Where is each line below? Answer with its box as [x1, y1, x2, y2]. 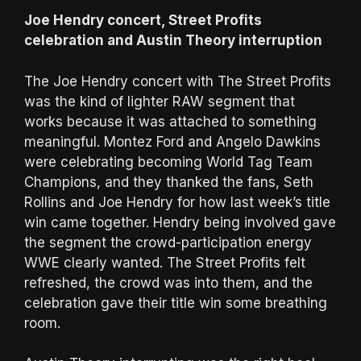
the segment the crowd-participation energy [24, 234, 312, 251]
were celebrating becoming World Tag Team [24, 153, 313, 170]
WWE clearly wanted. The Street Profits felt [24, 254, 305, 271]
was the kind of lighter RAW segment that [24, 93, 295, 110]
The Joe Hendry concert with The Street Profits [24, 73, 331, 89]
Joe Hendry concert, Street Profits [24, 12, 262, 29]
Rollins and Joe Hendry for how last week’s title [24, 193, 330, 210]
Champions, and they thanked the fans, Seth [24, 173, 313, 190]
